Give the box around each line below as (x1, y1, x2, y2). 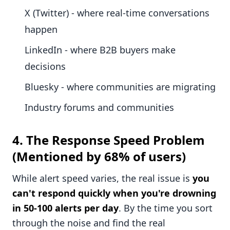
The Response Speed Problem (26, 131, 205, 149)
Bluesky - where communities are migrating (25, 81, 216, 93)
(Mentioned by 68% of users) (12, 148, 186, 165)
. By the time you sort (119, 202, 213, 215)
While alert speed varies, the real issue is (12, 172, 193, 185)
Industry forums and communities (25, 101, 174, 114)
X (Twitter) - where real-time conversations (25, 7, 209, 20)
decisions (25, 60, 66, 73)
